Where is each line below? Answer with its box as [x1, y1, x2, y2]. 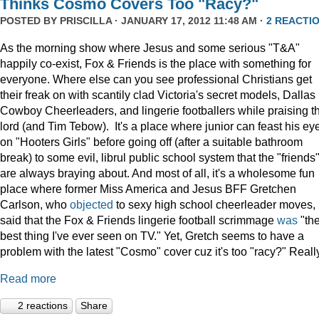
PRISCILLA [60, 15, 112, 27]
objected [70, 198, 113, 211]
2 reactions [18, 300, 68, 312]
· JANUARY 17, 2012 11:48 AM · [112, 15, 266, 27]
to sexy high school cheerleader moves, [113, 198, 315, 211]
